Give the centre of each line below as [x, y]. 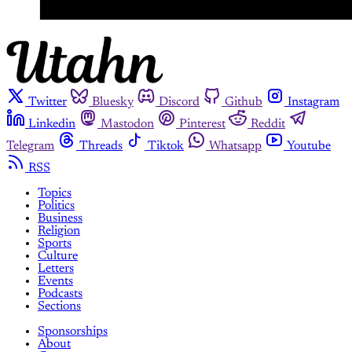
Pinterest [202, 124]
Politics [56, 205]
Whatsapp [235, 146]
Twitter [48, 102]
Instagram [313, 102]
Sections [59, 306]
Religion [59, 231]
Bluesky [113, 102]
